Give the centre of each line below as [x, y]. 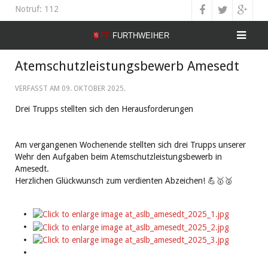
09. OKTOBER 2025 [93, 89]
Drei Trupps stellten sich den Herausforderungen [104, 109]
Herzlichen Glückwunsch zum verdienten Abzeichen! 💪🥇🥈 [124, 181]
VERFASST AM [38, 89]
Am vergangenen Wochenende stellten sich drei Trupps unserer [130, 145]
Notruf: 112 [37, 9]
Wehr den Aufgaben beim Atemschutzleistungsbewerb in [118, 157]
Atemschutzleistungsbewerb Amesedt [127, 66]
